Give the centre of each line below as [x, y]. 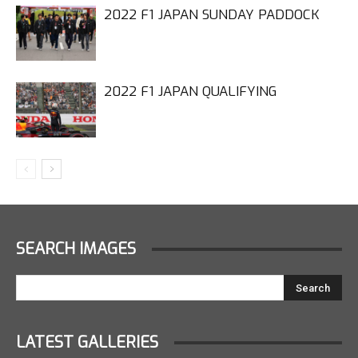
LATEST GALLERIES [87, 342]
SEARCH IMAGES [76, 249]
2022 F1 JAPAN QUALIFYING [190, 91]
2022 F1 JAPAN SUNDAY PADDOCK [212, 15]
